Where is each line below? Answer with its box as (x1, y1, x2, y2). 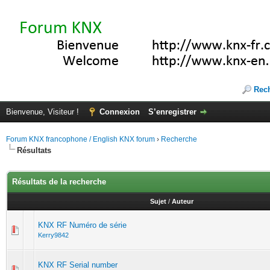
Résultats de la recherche (12, 177, 106, 186)
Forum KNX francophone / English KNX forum (6, 135, 155, 143)
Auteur (171, 198, 193, 205)
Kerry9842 (38, 231, 69, 239)
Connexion (99, 107, 140, 116)
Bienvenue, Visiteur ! (6, 107, 81, 116)
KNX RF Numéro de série (38, 221, 127, 230)
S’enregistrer (148, 107, 196, 116)
